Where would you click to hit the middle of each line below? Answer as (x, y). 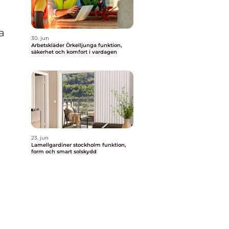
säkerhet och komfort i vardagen (74, 52)
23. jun (40, 138)
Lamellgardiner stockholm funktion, (67, 145)
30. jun (40, 38)
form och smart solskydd (64, 152)
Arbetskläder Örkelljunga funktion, (65, 45)
